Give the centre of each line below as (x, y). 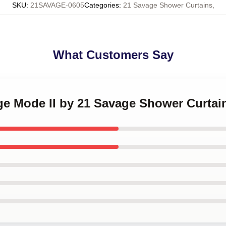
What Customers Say (113, 55)
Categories (101, 5)
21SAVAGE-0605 (57, 5)
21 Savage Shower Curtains (167, 5)
